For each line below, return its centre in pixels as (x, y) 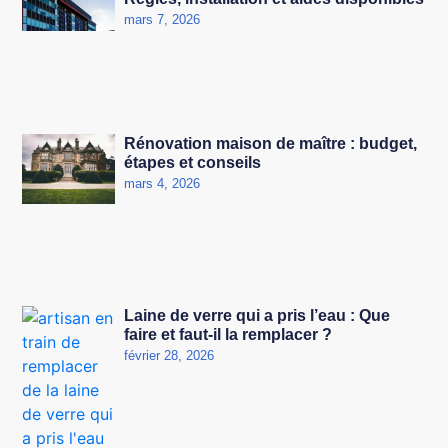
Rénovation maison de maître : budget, (271, 144)
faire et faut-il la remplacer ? (228, 335)
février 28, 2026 (169, 356)
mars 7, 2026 (162, 19)
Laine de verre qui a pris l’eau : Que (257, 316)
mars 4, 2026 (162, 184)
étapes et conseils (193, 163)
